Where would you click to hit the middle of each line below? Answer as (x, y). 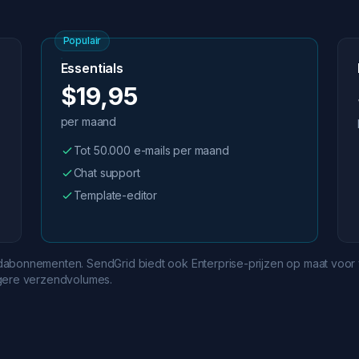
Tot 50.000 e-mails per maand (151, 150)
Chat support (107, 173)
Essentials (92, 68)
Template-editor (115, 195)
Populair (82, 40)
